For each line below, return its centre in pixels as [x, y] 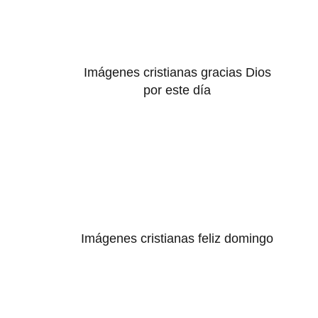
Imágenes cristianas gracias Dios [177, 73]
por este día [177, 91]
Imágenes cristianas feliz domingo [177, 238]
